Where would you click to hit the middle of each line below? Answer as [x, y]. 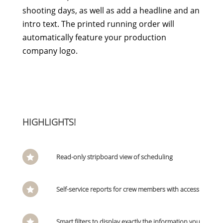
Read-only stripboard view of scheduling [114, 157]
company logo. [50, 51]
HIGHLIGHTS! [49, 122]
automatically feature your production [94, 37]
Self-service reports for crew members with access [127, 189]
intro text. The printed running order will [98, 24]
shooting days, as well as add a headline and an [111, 10]
